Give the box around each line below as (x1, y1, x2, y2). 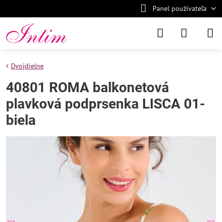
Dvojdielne (11, 61, 44, 70)
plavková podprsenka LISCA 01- (6, 96, 205, 112)
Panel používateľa (152, 4, 207, 13)
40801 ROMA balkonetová (6, 79, 169, 96)
